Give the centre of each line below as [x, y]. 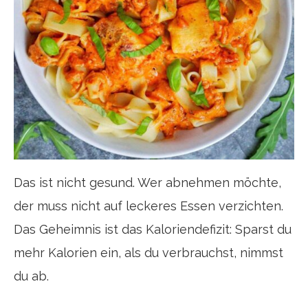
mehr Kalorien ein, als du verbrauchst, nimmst [148, 253]
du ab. [31, 276]
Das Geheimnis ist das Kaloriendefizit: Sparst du [153, 229]
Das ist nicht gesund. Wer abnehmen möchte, [147, 183]
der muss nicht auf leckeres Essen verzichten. [148, 206]
